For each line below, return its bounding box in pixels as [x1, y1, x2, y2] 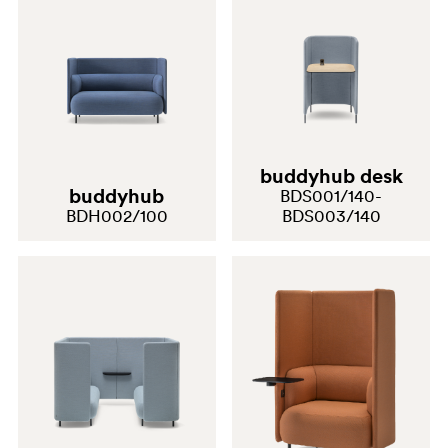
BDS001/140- [280, 185, 383, 208]
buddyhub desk [259, 163, 403, 190]
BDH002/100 [65, 205, 168, 228]
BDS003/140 [281, 205, 381, 228]
